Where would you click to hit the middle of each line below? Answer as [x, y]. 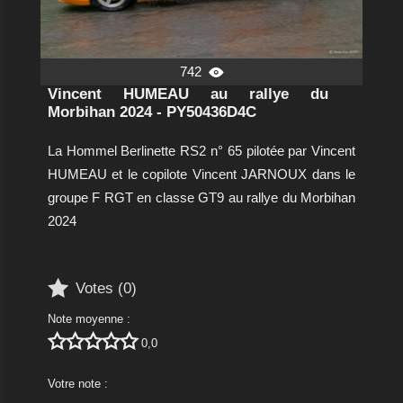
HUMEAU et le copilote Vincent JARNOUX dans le [201, 175]
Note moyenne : [89, 319]
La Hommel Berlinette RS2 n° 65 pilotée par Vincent [201, 151]
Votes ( [99, 288]
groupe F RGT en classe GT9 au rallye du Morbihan [201, 198]
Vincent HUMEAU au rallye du [188, 94]
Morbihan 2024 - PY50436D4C [152, 112]
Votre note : [77, 384]
